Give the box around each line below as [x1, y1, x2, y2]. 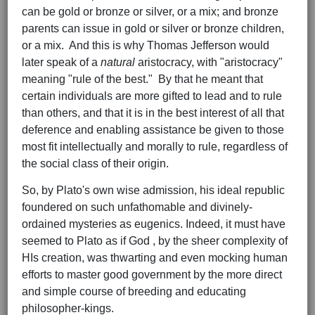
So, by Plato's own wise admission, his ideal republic [22, 184, 285, 197]
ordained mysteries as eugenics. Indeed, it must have [22, 218, 285, 231]
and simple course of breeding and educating [22, 285, 246, 298]
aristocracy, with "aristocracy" [135, 56, 283, 69]
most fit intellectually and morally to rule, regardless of [22, 141, 288, 153]
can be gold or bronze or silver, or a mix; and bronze [22, 6, 278, 18]
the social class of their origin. [22, 157, 169, 170]
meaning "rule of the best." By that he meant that [22, 73, 263, 86]
